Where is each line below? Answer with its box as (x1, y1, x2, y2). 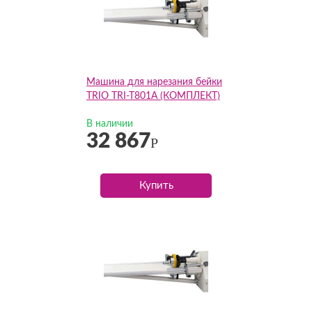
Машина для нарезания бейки (86, 77, 222, 87)
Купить (139, 180, 173, 191)
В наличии (86, 119, 133, 129)
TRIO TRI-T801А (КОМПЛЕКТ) (86, 91, 220, 101)
